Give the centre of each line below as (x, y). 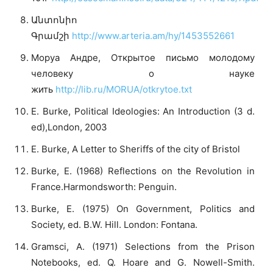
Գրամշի (51, 35)
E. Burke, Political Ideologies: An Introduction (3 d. (143, 111)
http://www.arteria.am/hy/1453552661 (153, 35)
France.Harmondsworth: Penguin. (104, 186)
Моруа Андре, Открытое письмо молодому (143, 57)
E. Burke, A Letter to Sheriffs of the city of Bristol (136, 149)
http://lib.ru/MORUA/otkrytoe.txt (124, 89)
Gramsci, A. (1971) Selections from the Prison (143, 246)
